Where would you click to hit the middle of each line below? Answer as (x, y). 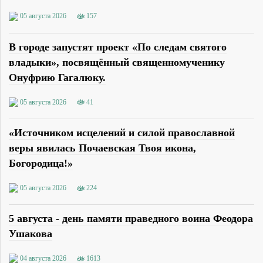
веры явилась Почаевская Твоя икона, (102, 148)
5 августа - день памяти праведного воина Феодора (131, 218)
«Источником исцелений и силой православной (122, 132)
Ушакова (31, 234)
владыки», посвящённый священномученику (117, 62)
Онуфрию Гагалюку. (57, 77)
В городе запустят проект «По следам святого (118, 47)
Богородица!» (41, 163)
